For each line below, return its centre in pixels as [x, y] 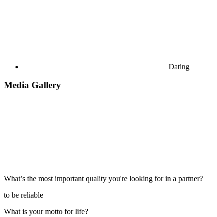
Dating [179, 66]
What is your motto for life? [46, 211]
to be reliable [23, 195]
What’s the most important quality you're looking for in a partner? [103, 178]
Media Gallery [32, 85]
